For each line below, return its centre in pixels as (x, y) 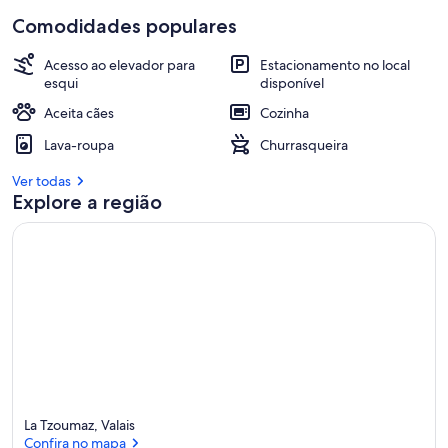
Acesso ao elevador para (119, 65)
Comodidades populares (124, 26)
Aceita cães (79, 113)
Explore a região (87, 202)
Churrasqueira (304, 145)
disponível (292, 83)
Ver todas (41, 181)
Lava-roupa (79, 145)
